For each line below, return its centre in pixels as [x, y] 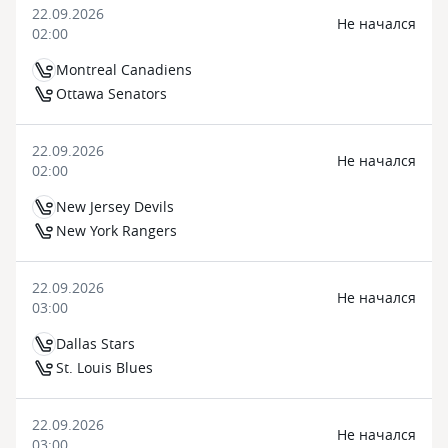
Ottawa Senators [111, 93]
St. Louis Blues [104, 367]
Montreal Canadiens [124, 69]
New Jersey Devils [115, 206]
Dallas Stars [95, 343]
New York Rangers [116, 230]
